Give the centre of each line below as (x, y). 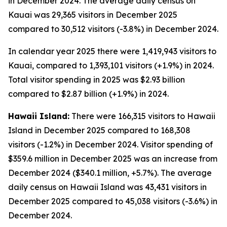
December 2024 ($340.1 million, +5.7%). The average (110, 173)
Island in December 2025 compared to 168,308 (99, 130)
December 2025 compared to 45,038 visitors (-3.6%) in (113, 201)
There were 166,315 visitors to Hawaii (142, 116)
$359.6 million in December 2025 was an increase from (113, 159)
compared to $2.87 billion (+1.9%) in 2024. (88, 94)
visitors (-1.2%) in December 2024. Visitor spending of (110, 144)
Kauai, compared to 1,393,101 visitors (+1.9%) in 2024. (111, 65)
